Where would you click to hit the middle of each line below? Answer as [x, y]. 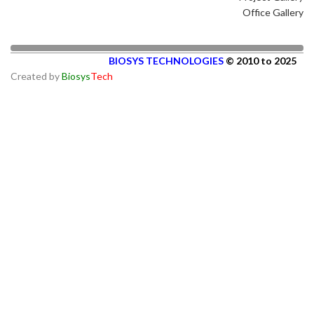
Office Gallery [273, 12]
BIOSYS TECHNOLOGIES [167, 60]
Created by [36, 76]
